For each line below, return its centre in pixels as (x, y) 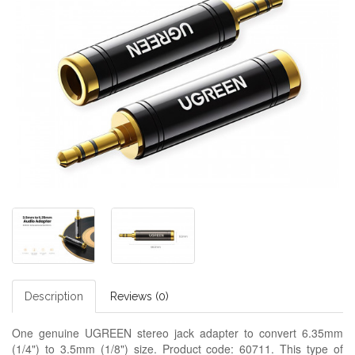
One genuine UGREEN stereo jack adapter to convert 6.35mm (177, 332)
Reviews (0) (139, 296)
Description (54, 296)
